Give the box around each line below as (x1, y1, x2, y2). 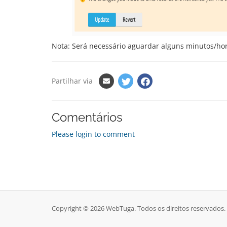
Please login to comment (52, 129, 135, 139)
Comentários (52, 110, 123, 125)
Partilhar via (52, 76, 93, 86)
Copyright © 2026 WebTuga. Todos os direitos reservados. (52, 204, 225, 213)
